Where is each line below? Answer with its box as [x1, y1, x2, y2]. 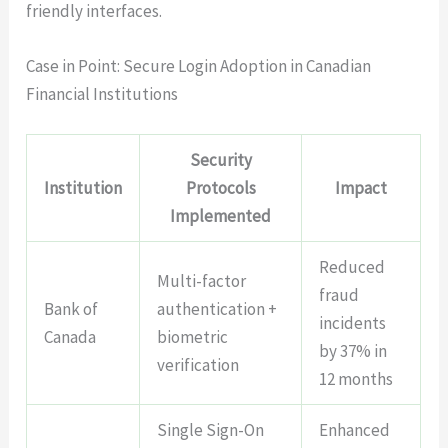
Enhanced [319, 418, 391, 441]
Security [189, 148, 252, 171]
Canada [44, 325, 97, 348]
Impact [335, 176, 388, 199]
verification [157, 353, 240, 376]
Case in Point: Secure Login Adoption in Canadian [26, 55, 372, 78]
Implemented [170, 204, 272, 227]
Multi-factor [157, 269, 247, 292]
